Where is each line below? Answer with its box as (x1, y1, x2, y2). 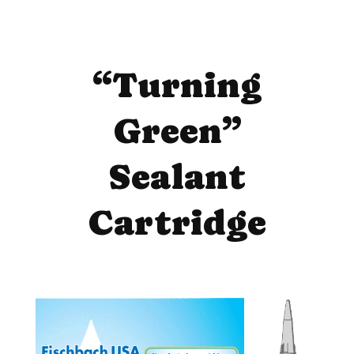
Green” (112, 111, 242, 152)
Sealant (108, 156, 246, 198)
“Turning (92, 65, 262, 106)
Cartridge (88, 202, 266, 243)
